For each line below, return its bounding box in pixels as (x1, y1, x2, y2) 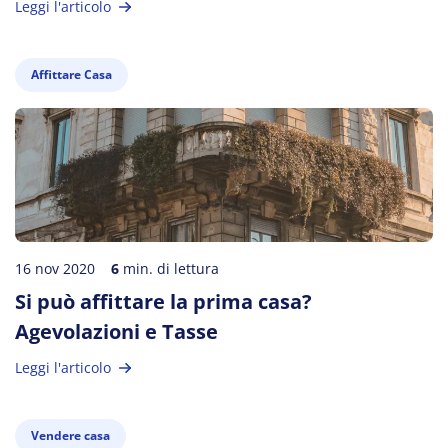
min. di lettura (119, 259, 219, 278)
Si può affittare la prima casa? (15, 288, 312, 315)
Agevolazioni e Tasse (15, 318, 218, 345)
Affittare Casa (31, 66, 112, 83)
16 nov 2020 (15, 259, 95, 278)
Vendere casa (31, 427, 110, 444)
